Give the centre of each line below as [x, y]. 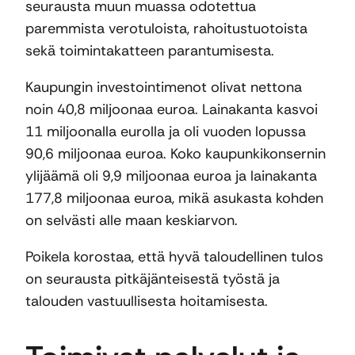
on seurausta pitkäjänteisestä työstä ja [153, 279]
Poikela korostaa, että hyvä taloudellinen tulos [174, 257]
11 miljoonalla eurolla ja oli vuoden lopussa [166, 132]
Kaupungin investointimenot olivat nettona [164, 88]
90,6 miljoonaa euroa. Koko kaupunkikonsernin [176, 154]
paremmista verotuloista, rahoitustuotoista [166, 29]
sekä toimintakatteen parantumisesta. [152, 51]
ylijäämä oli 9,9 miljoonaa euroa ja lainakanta [171, 176]
